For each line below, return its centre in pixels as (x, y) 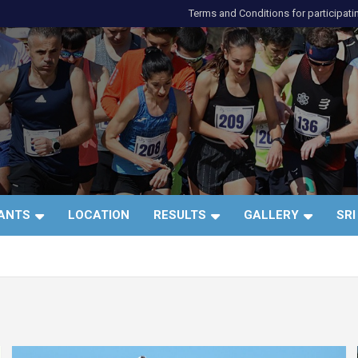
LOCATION (99, 215)
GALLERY (271, 215)
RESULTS (180, 215)
